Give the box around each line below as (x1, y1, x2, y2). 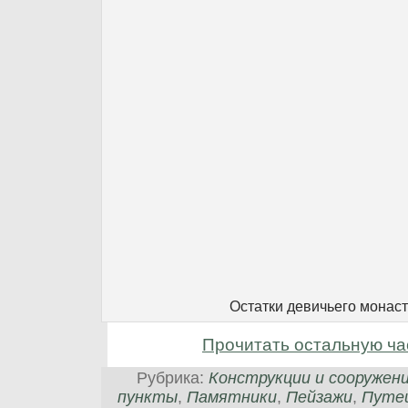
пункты (117, 387, 178, 406)
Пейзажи (286, 387, 352, 406)
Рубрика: (137, 368, 209, 387)
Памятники (187, 387, 277, 406)
